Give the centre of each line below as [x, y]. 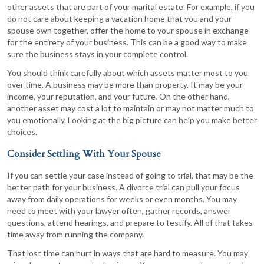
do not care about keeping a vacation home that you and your [119, 18]
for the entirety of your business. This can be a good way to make [127, 42]
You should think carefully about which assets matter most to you [128, 72]
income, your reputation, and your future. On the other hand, [118, 96]
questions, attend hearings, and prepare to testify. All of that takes [130, 222]
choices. [22, 131]
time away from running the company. [75, 234]
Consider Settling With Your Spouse [84, 154]
